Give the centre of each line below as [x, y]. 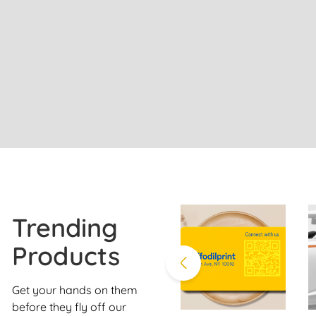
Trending [65, 228]
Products [66, 256]
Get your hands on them [75, 290]
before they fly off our [69, 307]
